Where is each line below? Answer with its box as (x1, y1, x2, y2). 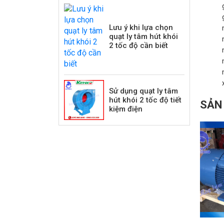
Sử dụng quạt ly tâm (109, 86, 178, 96)
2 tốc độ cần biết (109, 41, 168, 50)
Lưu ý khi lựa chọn (109, 23, 173, 32)
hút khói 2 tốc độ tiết (109, 95, 181, 105)
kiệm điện (109, 104, 142, 114)
